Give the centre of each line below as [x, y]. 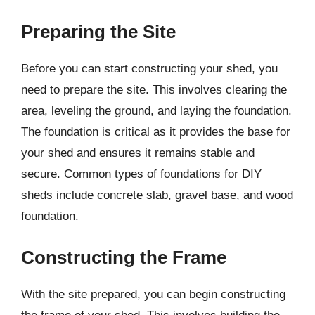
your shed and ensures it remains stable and [138, 153]
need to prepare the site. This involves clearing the [154, 89]
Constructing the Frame [124, 257]
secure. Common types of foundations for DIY [141, 174]
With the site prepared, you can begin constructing [153, 294]
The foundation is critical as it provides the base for [156, 131]
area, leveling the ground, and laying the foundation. [156, 110]
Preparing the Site [98, 31]
